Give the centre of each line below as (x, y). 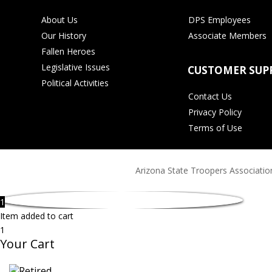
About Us (60, 19)
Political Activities (75, 83)
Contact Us (210, 96)
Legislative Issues (76, 67)
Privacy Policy (215, 112)
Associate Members (228, 35)
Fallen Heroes (69, 51)
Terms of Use (216, 127)
